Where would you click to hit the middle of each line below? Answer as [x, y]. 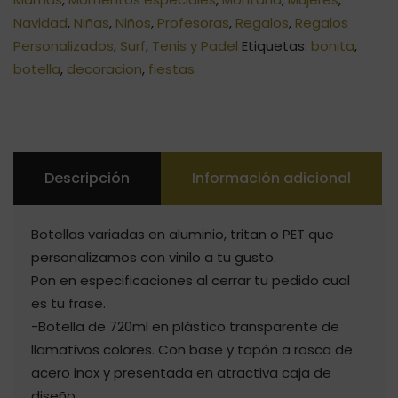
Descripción [87, 179]
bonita [333, 46]
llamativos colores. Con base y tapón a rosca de [192, 350]
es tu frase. [68, 304]
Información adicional [271, 179]
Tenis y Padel [195, 46]
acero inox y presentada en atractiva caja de [181, 373]
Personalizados [64, 46]
